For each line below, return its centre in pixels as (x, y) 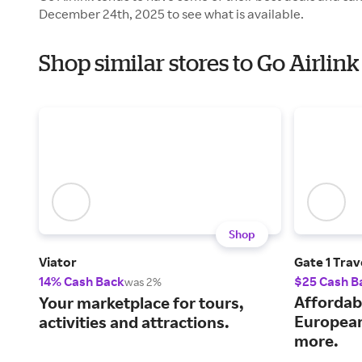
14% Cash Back (82, 282)
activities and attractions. (134, 322)
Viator (58, 262)
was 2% (143, 282)
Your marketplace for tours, (141, 303)
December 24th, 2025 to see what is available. (171, 14)
